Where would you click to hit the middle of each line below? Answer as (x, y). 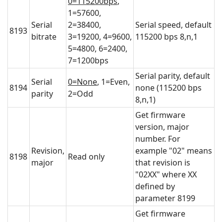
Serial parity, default (173, 76)
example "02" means (174, 151)
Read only (86, 157)
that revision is (163, 163)
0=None (83, 82)
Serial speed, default (173, 25)
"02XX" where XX (166, 175)
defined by (155, 187)
